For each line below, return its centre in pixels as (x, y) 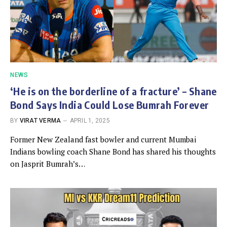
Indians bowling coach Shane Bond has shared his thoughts (113, 151)
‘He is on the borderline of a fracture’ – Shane (113, 91)
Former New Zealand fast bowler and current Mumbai (103, 139)
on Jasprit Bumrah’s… (48, 163)
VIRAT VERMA (40, 120)
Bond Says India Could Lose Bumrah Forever (110, 104)
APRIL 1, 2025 (90, 120)
